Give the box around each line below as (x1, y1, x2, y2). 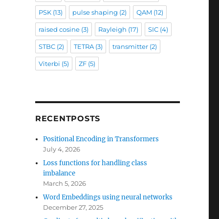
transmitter (112, 43, 148, 50)
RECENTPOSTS (35, 114, 101, 123)
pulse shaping (72, 8, 118, 16)
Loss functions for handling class (43, 159, 148, 167)
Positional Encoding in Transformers (43, 135, 159, 143)
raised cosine (38, 25, 80, 33)
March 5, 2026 (43, 179, 87, 187)
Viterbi (38, 60, 60, 67)
